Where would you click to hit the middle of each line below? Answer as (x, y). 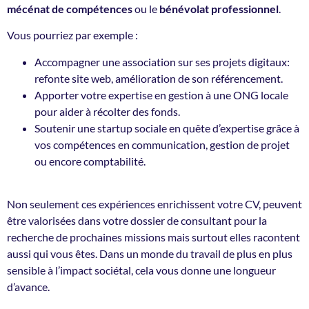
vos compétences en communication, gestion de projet (162, 144)
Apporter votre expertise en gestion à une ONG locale (161, 94)
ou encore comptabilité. (90, 161)
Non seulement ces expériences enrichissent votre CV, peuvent (154, 204)
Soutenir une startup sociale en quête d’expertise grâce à (167, 128)
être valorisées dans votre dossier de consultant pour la (137, 221)
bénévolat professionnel (219, 9)
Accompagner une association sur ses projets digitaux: (162, 61)
